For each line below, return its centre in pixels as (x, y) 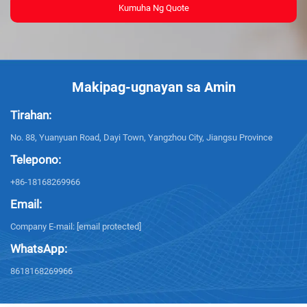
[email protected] (109, 227)
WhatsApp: (39, 249)
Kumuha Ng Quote (153, 8)
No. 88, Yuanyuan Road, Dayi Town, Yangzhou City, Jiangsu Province (142, 138)
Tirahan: (31, 115)
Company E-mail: (44, 227)
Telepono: (36, 160)
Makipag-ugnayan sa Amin (153, 87)
